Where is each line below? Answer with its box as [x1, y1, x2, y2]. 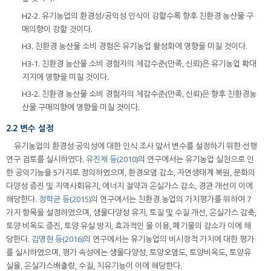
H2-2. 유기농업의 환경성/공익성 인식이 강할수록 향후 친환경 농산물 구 [22, 10, 253, 21]
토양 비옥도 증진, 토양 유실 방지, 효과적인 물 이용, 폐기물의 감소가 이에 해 [6, 220, 251, 231]
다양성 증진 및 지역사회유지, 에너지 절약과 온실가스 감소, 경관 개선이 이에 [6, 180, 253, 191]
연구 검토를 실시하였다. [6, 153, 86, 165]
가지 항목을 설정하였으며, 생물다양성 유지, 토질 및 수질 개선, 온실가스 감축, [6, 206, 256, 218]
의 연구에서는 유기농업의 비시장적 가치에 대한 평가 [83, 233, 254, 244]
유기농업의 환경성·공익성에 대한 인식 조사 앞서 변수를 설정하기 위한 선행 [14, 140, 257, 151]
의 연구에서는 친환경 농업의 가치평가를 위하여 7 [91, 193, 251, 204]
